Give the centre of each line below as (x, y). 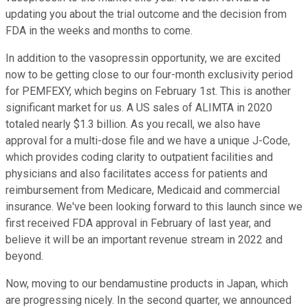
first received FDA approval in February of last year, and (138, 223)
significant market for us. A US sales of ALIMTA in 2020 (139, 108)
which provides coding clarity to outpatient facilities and (139, 157)
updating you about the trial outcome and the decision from (146, 14)
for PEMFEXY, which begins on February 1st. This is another (148, 91)
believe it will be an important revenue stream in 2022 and (144, 240)
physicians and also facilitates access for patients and (136, 174)
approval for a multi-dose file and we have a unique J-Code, (148, 141)
